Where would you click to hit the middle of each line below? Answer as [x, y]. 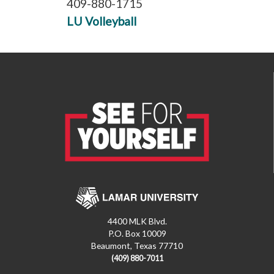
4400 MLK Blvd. [137, 221]
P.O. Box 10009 [137, 234]
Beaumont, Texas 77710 [137, 246]
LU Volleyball [102, 21]
